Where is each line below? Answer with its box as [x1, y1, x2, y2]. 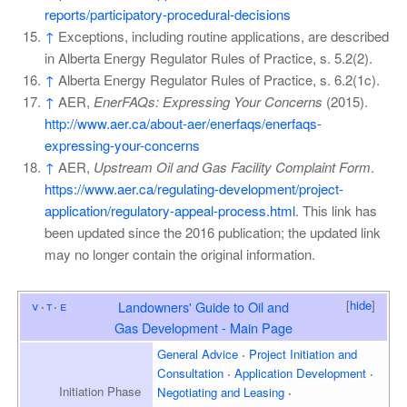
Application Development [234, 363, 367, 382]
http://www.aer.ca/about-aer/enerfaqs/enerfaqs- [44, 114, 322, 134]
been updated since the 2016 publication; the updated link [44, 223, 381, 243]
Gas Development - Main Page [114, 318, 293, 338]
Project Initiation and [249, 344, 358, 362]
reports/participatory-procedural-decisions [44, 5, 291, 25]
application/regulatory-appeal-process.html [44, 201, 295, 221]
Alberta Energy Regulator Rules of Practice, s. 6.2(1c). [57, 70, 380, 90]
